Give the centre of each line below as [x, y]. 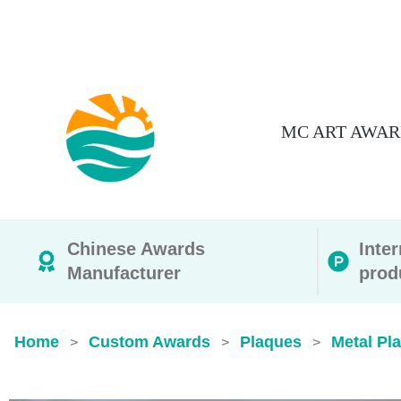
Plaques [271, 342]
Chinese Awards [136, 249]
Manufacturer [124, 273]
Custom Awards [149, 342]
